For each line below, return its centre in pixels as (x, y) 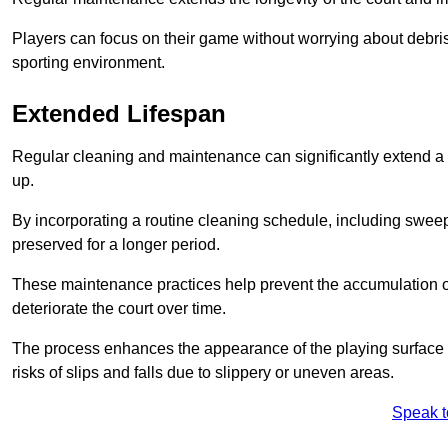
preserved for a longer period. (116, 245)
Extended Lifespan (119, 114)
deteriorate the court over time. (119, 309)
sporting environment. (88, 63)
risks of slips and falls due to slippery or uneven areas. (203, 373)
